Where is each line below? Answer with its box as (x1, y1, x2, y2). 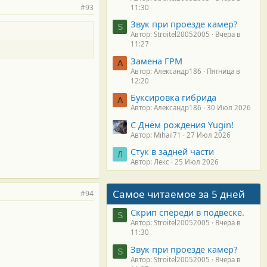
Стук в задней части (131, 145, 214, 157)
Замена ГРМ (131, 54, 182, 67)
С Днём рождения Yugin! (131, 118, 234, 131)
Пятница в (207, 66, 240, 76)
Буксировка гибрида (131, 91, 216, 104)
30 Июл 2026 (207, 103, 251, 113)
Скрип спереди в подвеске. (131, 206, 244, 219)
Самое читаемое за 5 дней (113, 187, 245, 201)
